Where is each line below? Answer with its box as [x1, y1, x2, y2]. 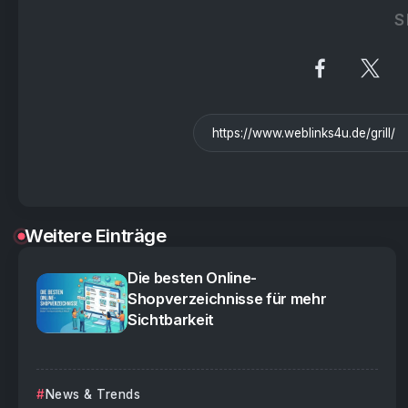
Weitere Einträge [25, 224, 167, 247]
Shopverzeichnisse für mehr [127, 290, 327, 309]
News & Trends [45, 386, 140, 402]
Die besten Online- [127, 269, 258, 288]
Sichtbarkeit [127, 311, 215, 330]
